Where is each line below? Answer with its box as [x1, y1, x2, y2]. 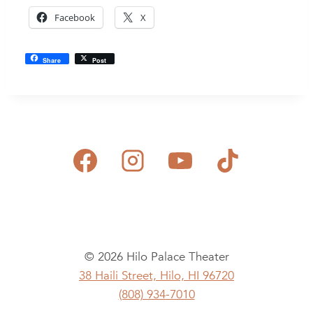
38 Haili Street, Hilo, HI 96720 [79, 268, 234, 284]
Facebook [54, 11, 95, 24]
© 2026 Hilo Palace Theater [84, 249, 229, 265]
